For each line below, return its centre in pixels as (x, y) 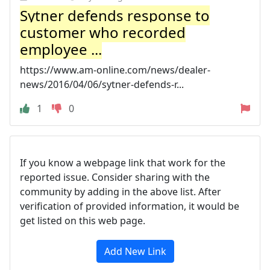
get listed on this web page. (83, 221)
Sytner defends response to (115, 15)
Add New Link (135, 251)
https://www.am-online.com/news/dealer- (115, 70)
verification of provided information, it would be (130, 206)
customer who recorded (103, 32)
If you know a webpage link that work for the (123, 163)
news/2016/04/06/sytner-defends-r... (102, 84)
